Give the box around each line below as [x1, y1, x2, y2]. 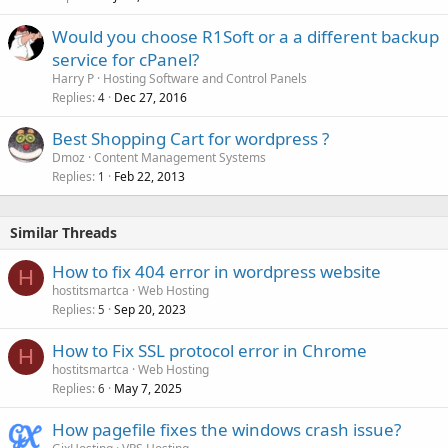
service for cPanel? [52, 48, 199, 72]
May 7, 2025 [114, 380, 182, 398]
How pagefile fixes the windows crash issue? [52, 418, 401, 442]
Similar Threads [10, 223, 117, 243]
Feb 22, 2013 [114, 168, 185, 186]
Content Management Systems [94, 149, 266, 167]
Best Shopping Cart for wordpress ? [52, 127, 329, 151]
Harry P [52, 70, 94, 88]
